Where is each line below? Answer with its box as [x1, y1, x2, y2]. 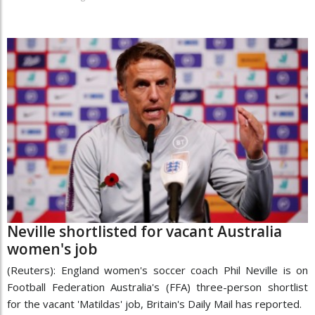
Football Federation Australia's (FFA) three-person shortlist [7, 280, 308, 295]
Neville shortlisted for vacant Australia [7, 221, 282, 242]
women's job [7, 239, 98, 259]
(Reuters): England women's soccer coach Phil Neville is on [7, 263, 308, 278]
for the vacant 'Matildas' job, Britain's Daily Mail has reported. [7, 297, 302, 311]
